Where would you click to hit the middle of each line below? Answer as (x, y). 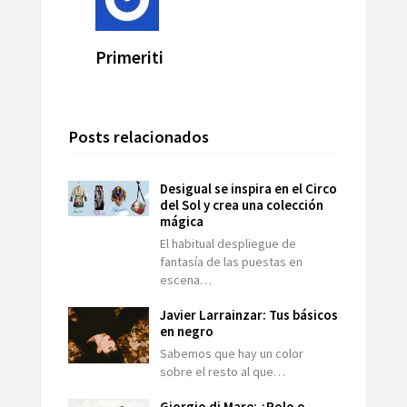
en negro (187, 331)
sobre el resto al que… (223, 371)
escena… (186, 279)
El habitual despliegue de (228, 243)
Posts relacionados (138, 136)
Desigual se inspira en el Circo (249, 188)
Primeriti (129, 57)
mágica (182, 221)
